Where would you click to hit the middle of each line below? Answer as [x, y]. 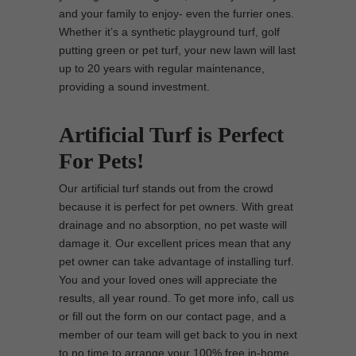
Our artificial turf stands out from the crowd [166, 188]
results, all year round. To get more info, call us [176, 298]
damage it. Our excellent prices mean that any [175, 243]
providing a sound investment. [134, 87]
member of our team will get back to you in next [178, 335]
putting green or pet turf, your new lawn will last [177, 50]
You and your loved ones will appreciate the [168, 280]
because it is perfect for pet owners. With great [176, 207]
